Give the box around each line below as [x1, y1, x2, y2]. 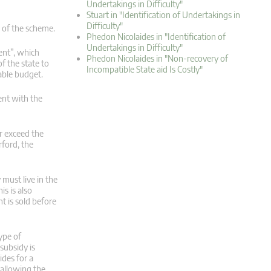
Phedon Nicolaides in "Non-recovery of [87, 53, 228, 64]
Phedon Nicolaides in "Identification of [87, 31, 226, 42]
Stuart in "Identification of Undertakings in [87, 10, 240, 21]
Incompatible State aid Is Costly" [87, 64, 203, 75]
